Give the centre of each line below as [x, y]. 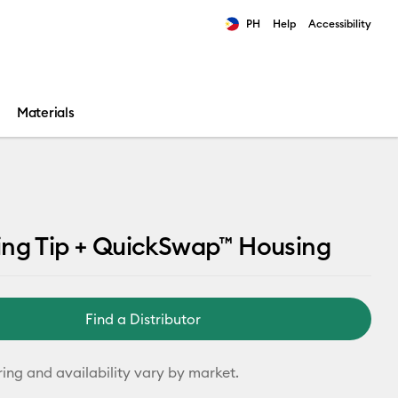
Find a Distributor [143, 319]
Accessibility [340, 24]
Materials [45, 112]
